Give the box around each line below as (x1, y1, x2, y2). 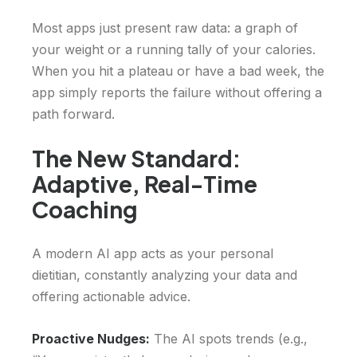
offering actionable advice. (32, 288, 190, 305)
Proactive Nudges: (32, 331, 150, 347)
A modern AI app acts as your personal (32, 245, 273, 262)
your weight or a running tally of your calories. (32, 41, 316, 58)
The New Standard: (32, 144, 241, 173)
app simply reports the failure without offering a (32, 84, 322, 101)
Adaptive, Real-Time (32, 170, 257, 198)
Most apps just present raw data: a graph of (32, 20, 298, 37)
